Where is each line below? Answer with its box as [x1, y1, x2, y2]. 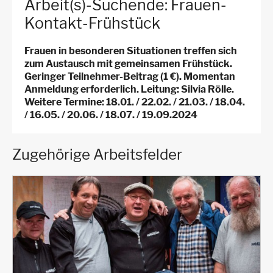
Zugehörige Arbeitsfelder [12, 146, 182, 164]
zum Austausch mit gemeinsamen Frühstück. [24, 58, 232, 70]
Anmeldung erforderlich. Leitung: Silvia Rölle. [24, 83, 234, 96]
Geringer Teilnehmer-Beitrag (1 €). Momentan [24, 71, 235, 83]
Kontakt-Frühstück [24, 14, 160, 33]
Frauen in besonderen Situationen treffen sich [24, 45, 237, 57]
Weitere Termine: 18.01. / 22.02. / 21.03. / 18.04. [24, 96, 245, 108]
